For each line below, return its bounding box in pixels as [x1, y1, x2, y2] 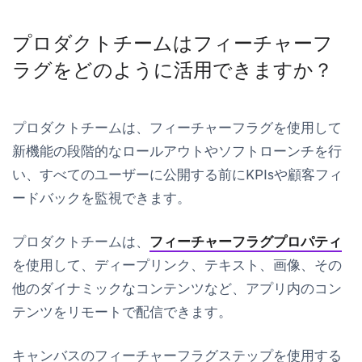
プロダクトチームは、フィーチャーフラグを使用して [12, 118, 342, 137]
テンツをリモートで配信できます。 [12, 302, 232, 321]
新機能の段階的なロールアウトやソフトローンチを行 [12, 141, 342, 160]
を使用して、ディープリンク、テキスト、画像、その [12, 255, 342, 274]
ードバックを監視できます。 [12, 188, 191, 207]
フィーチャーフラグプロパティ [149, 232, 342, 250]
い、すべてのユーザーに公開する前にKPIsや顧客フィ [12, 165, 343, 183]
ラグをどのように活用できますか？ [12, 57, 333, 82]
